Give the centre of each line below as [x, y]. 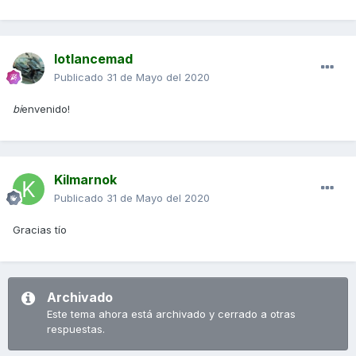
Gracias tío [40, 230]
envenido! [46, 109]
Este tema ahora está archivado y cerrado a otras [171, 314]
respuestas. [76, 329]
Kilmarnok [85, 180]
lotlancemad [93, 59]
